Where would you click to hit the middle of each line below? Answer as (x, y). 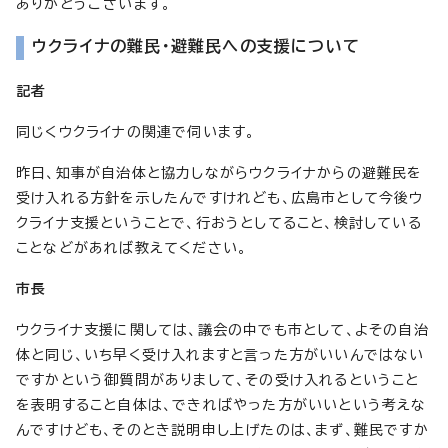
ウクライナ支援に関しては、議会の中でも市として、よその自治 (222, 329)
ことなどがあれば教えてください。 (132, 247)
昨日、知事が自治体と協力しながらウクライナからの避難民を (219, 172)
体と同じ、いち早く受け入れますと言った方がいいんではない (220, 354)
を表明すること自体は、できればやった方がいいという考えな (221, 404)
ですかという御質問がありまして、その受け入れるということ (218, 379)
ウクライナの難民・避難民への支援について (196, 45)
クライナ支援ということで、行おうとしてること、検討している (219, 222)
